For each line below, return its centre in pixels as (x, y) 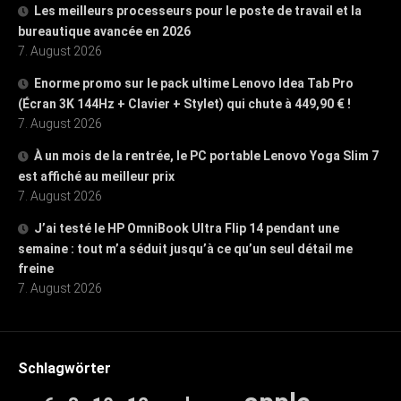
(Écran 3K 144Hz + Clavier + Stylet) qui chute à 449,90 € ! (184, 103)
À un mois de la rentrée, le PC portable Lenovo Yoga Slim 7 (206, 155)
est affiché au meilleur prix (96, 176)
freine (36, 268)
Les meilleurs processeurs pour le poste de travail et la (198, 10)
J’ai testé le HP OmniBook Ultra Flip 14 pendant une (187, 228)
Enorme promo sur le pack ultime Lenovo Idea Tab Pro (194, 83)
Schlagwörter (64, 368)
